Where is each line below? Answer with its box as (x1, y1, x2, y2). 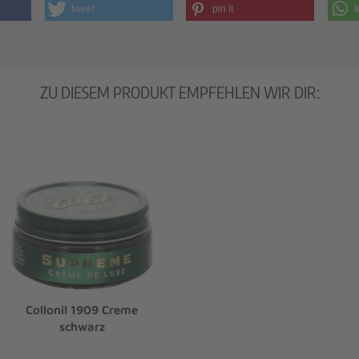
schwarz (58, 320, 105, 333)
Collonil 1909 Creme (26, 303, 138, 317)
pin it (212, 3, 234, 14)
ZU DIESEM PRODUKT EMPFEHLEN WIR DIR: (39, 82, 320, 102)
